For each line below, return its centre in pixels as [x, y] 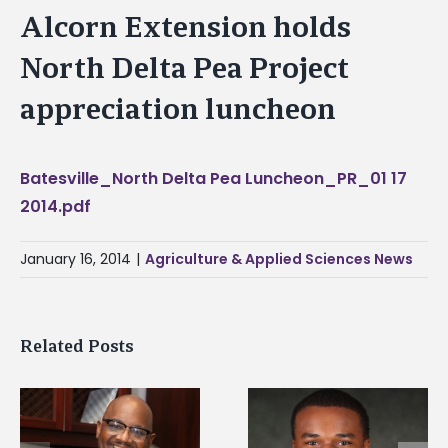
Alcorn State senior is [158, 421]
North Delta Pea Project [184, 68]
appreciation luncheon [178, 109]
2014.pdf [55, 206]
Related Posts [77, 345]
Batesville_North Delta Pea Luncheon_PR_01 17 [213, 178]
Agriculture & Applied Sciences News [279, 258]
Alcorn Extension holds [185, 27]
